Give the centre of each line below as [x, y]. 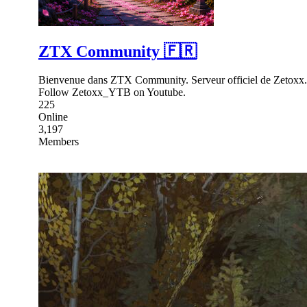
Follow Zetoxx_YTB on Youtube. [112, 93]
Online [53, 117]
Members [59, 142]
